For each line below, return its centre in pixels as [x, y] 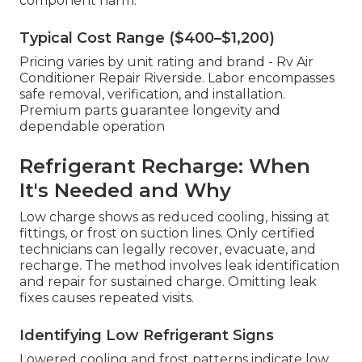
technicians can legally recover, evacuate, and [168, 250]
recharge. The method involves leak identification [179, 266]
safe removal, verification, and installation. [152, 95]
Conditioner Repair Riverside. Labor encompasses [177, 78]
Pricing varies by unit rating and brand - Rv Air [166, 62]
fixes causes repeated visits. [107, 298]
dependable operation [92, 127]
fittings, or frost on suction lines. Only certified [167, 234]
